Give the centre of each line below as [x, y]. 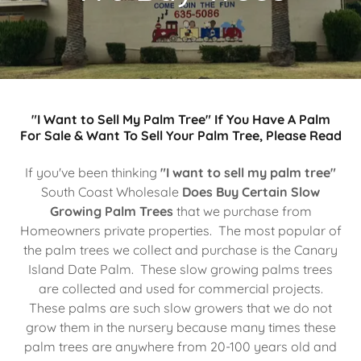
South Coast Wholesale [110, 192]
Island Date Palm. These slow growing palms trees [180, 269]
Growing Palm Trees [111, 211]
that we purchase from [242, 211]
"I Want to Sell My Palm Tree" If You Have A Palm [180, 119]
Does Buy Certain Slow [249, 192]
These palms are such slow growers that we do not [180, 308]
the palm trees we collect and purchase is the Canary [180, 250]
